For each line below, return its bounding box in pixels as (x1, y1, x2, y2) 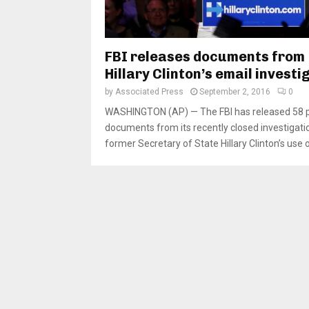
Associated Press (115, 87, 183, 97)
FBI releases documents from (105, 48, 305, 66)
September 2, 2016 (199, 87, 270, 97)
